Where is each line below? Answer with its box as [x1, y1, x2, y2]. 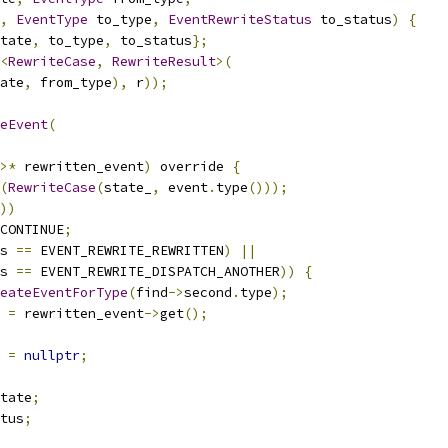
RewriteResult [112, 53, 216, 70]
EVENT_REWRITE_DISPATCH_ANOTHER [32, 263, 280, 280]
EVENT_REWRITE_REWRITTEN [32, 242, 224, 259]
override [152, 158, 232, 175]
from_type [32, 74, 112, 91]
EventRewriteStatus [168, 11, 312, 28]
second [184, 284, 232, 301]
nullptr [24, 347, 80, 364]
